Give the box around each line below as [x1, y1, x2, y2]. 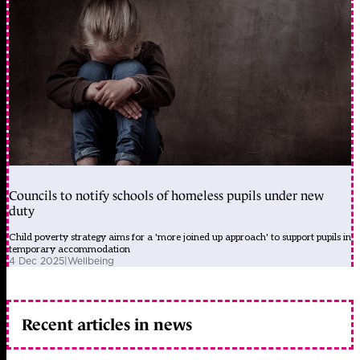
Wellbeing [67, 254, 114, 268]
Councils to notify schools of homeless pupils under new [9, 189, 324, 203]
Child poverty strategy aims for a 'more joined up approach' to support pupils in [9, 231, 351, 244]
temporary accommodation [9, 243, 130, 256]
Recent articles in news [22, 315, 192, 333]
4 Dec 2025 [9, 254, 64, 268]
